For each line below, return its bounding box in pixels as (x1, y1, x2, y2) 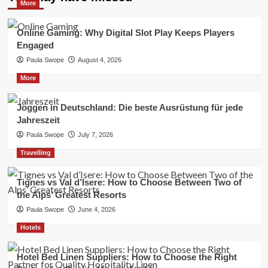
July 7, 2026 (77, 130, 113, 138)
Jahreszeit (16, 114, 60, 125)
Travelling (20, 148, 51, 156)
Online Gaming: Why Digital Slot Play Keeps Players (16, 27, 234, 38)
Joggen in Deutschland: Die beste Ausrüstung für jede (16, 102, 243, 112)
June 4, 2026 (77, 205, 115, 213)
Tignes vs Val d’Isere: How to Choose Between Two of (16, 176, 242, 187)
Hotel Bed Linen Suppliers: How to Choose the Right (16, 251, 237, 262)
